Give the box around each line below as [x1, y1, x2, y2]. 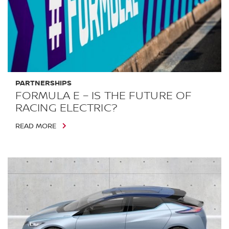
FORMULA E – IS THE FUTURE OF [15, 89, 192, 103]
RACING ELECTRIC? [15, 101, 117, 115]
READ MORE [15, 122, 56, 131]
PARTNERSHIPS [15, 79, 72, 88]
